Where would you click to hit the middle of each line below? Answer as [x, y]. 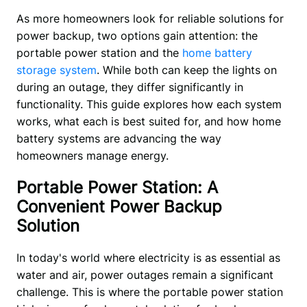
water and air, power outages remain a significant [145, 275]
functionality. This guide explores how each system [149, 105]
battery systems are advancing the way [119, 139]
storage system [56, 70]
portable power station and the [99, 53]
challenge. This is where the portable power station [149, 292]
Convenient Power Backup [119, 207]
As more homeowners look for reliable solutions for [150, 19]
